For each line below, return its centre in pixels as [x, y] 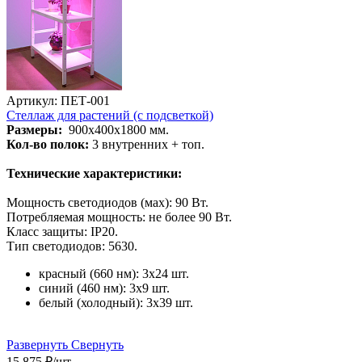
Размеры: [34, 129]
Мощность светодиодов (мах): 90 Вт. [109, 202]
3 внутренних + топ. [147, 144]
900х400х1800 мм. [117, 129]
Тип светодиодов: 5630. [72, 246]
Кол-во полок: [48, 144]
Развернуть [37, 344]
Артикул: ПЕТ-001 [58, 100]
